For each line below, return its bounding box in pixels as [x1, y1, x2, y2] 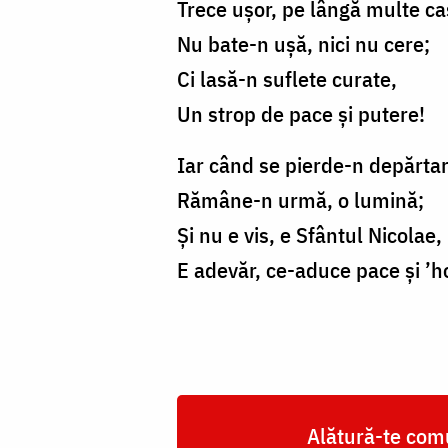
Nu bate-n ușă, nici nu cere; [177, 29, 430, 59]
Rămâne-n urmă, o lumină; [177, 185, 424, 215]
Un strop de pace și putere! [177, 99, 425, 129]
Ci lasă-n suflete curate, [177, 64, 397, 94]
